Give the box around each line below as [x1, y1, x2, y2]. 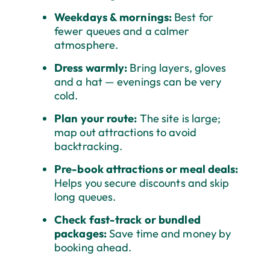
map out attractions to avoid [54, 125, 196, 140]
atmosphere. [54, 38, 119, 52]
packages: [54, 227, 107, 241]
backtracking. [54, 139, 123, 154]
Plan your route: [54, 111, 137, 126]
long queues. [54, 190, 116, 204]
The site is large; [137, 111, 221, 126]
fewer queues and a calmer [54, 24, 190, 39]
